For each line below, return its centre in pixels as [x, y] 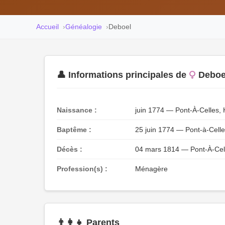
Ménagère [151, 169]
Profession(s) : [82, 169]
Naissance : [77, 110]
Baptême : [74, 130]
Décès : [70, 149]
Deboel [120, 27]
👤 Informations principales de [122, 75]
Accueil [47, 27]
